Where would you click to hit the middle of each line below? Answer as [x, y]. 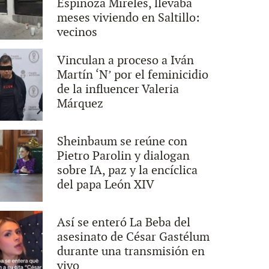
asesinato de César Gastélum [134, 237]
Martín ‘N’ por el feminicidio [133, 75]
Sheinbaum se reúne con [122, 141]
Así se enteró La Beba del [124, 222]
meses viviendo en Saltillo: [129, 18]
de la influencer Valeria [118, 89]
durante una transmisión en [131, 251]
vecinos [77, 32]
